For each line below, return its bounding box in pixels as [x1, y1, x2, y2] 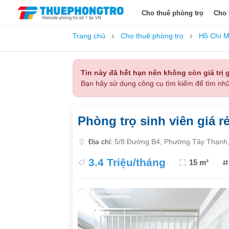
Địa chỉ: [88, 138, 114, 146]
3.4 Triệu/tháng [88, 156, 166, 168]
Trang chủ [73, 32, 105, 40]
